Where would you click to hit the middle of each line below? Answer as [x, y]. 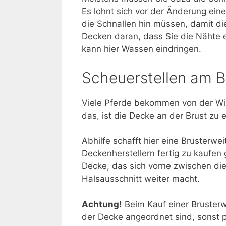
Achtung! [102, 204]
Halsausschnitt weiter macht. [141, 179]
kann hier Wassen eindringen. [142, 49]
